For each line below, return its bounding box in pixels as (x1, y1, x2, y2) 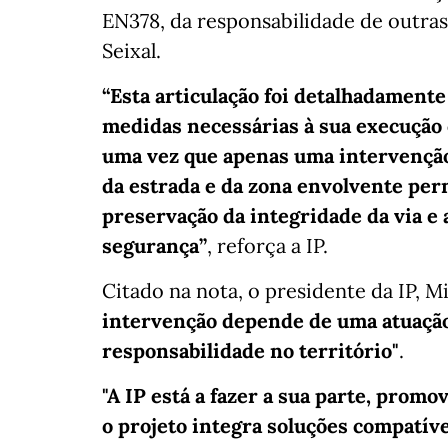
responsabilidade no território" (102, 338, 399, 364)
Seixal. (102, 38, 161, 64)
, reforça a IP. (207, 233, 328, 259)
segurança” (102, 233, 207, 259)
